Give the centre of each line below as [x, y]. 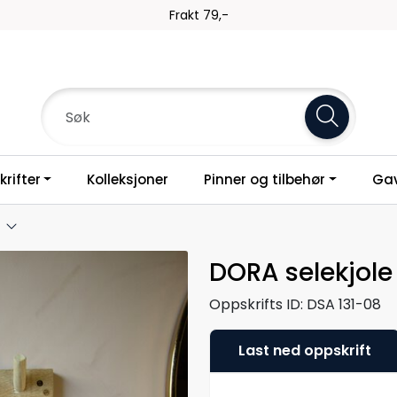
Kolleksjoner [128, 179]
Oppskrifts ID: [256, 304]
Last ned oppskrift [305, 350]
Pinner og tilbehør [265, 179]
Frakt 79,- [198, 15]
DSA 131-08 [344, 304]
